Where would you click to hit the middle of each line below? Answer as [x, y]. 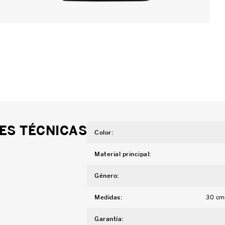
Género [106, 176]
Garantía [108, 219]
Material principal [122, 154]
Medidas [107, 197]
